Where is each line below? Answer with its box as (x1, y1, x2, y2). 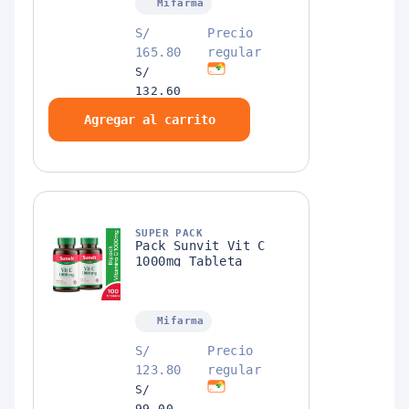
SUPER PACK (135, 227, 203, 240)
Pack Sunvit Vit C (135, 238, 266, 254)
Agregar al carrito (83, 112, 215, 128)
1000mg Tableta (135, 254, 243, 269)
